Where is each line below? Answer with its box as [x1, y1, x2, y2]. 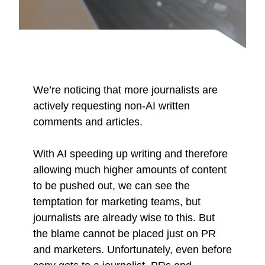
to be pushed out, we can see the [33, 179, 190, 192]
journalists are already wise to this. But [33, 211, 215, 224]
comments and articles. [33, 115, 146, 128]
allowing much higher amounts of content [33, 163, 227, 176]
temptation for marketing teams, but [33, 195, 201, 208]
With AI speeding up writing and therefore [33, 147, 228, 160]
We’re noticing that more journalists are [33, 83, 218, 96]
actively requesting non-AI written [33, 99, 190, 112]
